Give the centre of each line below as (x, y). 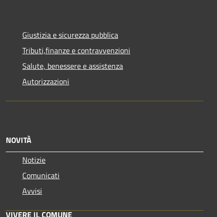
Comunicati (41, 175)
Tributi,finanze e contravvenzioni (76, 50)
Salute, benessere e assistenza (73, 66)
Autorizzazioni (46, 81)
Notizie (34, 160)
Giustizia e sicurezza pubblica (70, 35)
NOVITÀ (19, 140)
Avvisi (32, 191)
